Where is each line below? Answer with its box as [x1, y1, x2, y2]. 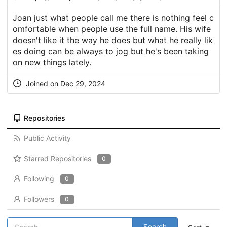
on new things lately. [13, 57, 91, 68]
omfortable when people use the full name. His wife [13, 24, 211, 34]
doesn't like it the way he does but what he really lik [13, 35, 213, 46]
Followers [23, 195, 54, 204]
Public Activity [23, 134, 71, 143]
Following [23, 174, 54, 183]
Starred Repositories [23, 154, 91, 163]
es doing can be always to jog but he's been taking [13, 46, 209, 57]
